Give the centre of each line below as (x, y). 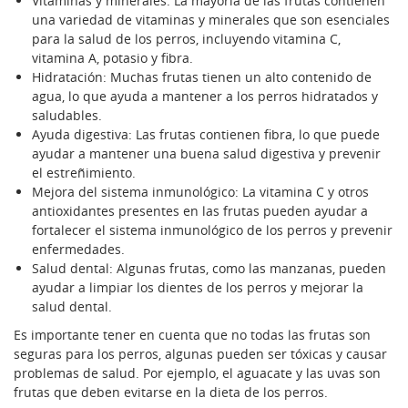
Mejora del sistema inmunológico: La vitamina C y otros (200, 192)
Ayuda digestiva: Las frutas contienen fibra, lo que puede (206, 135)
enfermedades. (78, 250)
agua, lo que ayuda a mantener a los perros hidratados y (205, 97)
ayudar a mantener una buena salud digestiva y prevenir (206, 154)
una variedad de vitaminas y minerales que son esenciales (211, 20)
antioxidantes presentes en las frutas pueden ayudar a (200, 211)
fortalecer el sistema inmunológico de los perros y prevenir (212, 230)
